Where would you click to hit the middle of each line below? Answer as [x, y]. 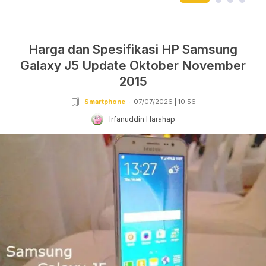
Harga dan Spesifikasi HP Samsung [133, 50]
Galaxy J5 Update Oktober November [133, 66]
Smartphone [104, 102]
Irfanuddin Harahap [142, 119]
